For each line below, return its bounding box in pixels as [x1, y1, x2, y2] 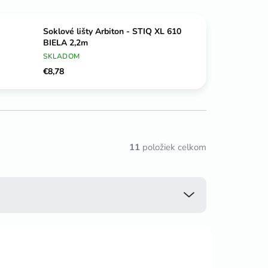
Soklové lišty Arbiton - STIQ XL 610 [43, 26, 182, 38]
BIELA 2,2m [69, 37, 89, 49]
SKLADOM [43, 51, 80, 62]
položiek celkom [140, 141, 206, 153]
